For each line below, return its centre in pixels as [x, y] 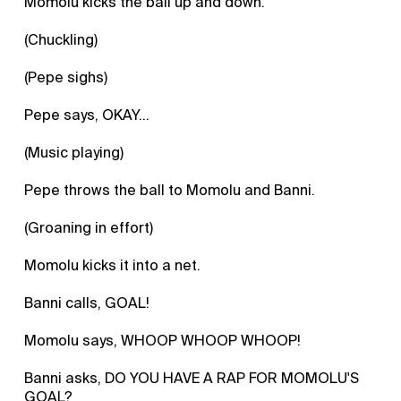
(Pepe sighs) [66, 77]
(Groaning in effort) [89, 227]
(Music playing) [74, 152]
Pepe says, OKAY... [87, 115]
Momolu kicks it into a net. [113, 265]
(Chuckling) [61, 39]
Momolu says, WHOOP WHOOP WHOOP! [163, 340]
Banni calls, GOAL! [87, 303]
